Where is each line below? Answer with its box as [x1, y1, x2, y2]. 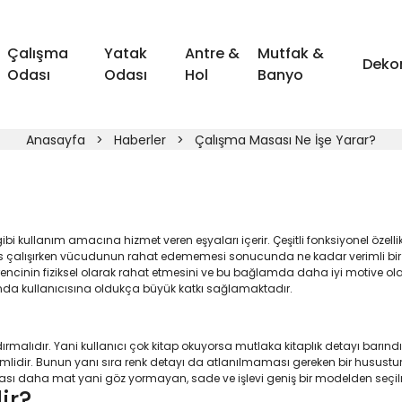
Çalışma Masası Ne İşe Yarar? [195, 131, 376, 149]
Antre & [184, 43, 240, 64]
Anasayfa [26, 131, 85, 149]
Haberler [114, 131, 166, 149]
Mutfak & [258, 43, 325, 64]
